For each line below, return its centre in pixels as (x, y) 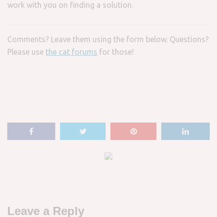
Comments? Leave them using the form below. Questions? (108, 39)
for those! (116, 52)
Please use (26, 52)
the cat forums (71, 52)
